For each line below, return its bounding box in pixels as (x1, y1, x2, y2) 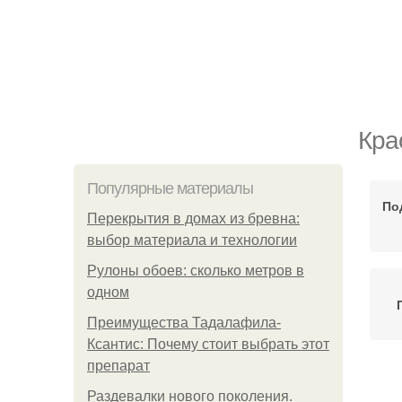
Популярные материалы (87, 179, 253, 197)
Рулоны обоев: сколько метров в (87, 263, 304, 278)
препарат (87, 358, 150, 373)
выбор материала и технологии (87, 232, 297, 248)
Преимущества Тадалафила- (87, 315, 281, 330)
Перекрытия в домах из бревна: (87, 211, 300, 226)
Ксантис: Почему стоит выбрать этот (87, 336, 329, 352)
